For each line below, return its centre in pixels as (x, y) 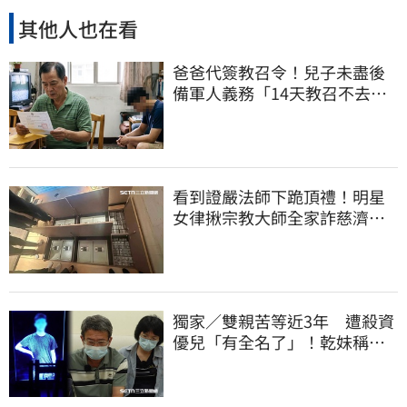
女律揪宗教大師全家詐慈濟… (279, 217)
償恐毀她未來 (222, 362)
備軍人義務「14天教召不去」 (280, 93)
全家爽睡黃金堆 (230, 238)
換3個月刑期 (218, 114)
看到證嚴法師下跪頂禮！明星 (279, 196)
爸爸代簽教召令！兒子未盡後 (279, 72)
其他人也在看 (78, 28)
